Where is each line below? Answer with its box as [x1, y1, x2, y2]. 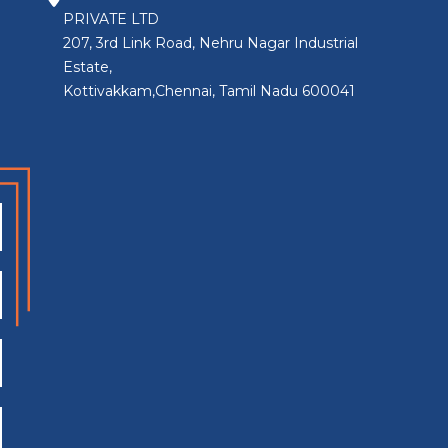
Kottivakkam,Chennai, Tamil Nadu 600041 [63, 82, 356, 100]
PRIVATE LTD [63, 10, 160, 28]
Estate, [63, 58, 113, 76]
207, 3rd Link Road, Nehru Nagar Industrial [63, 34, 359, 52]
